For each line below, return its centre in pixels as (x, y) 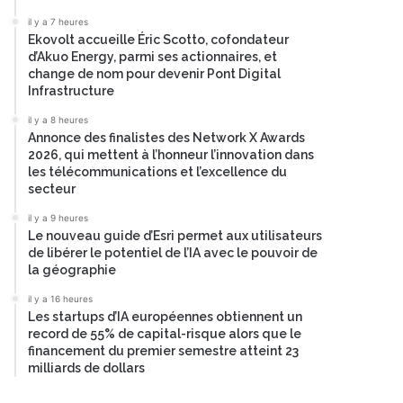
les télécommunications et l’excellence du (157, 172)
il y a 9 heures (58, 218)
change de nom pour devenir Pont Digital (154, 74)
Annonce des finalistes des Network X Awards (166, 138)
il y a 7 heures (58, 22)
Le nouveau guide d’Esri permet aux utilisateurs (175, 236)
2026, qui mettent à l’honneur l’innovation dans (171, 155)
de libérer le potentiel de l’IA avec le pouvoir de (173, 253)
